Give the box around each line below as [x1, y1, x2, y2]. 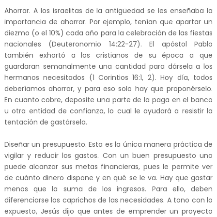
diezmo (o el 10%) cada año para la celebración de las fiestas [4, 28, 213, 38]
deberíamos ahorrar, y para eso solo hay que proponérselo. [4, 84, 213, 93]
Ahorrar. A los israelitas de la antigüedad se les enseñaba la [4, 6, 213, 15]
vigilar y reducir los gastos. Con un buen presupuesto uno [4, 151, 213, 160]
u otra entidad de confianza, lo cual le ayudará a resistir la [4, 106, 213, 116]
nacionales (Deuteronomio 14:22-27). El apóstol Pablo [4, 39, 213, 49]
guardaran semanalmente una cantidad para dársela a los [4, 62, 213, 71]
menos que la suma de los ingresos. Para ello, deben [4, 184, 213, 194]
